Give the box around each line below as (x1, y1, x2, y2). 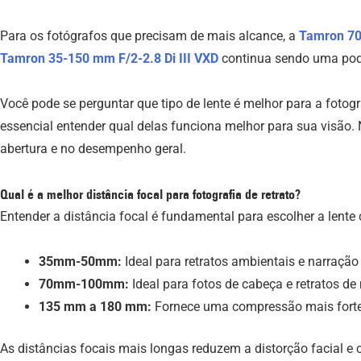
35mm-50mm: (39, 253, 125, 269)
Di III (164, 50, 191, 66)
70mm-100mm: (39, 276, 132, 292)
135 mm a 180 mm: (39, 298, 155, 314)
